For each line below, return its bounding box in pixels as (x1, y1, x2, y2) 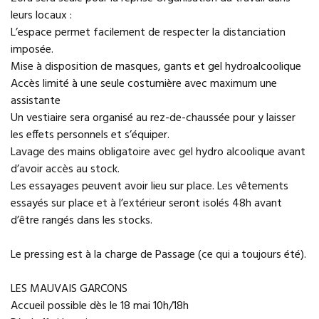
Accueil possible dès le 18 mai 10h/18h (11, 297, 189, 315)
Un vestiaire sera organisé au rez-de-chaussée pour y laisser (11, 109, 296, 127)
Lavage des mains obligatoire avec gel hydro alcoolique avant (11, 143, 305, 162)
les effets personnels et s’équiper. (11, 126, 169, 145)
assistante (11, 92, 61, 110)
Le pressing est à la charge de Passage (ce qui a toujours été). (11, 246, 306, 264)
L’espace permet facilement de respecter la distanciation (11, 23, 286, 42)
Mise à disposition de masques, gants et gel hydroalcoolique (11, 58, 301, 76)
